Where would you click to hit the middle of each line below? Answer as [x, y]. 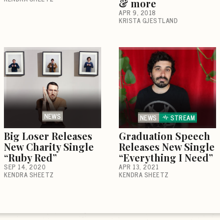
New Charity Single [49, 146]
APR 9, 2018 [137, 12]
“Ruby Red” [30, 157]
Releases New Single [167, 146]
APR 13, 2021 [139, 166]
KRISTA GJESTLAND [148, 20]
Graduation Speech [165, 136]
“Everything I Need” [166, 157]
